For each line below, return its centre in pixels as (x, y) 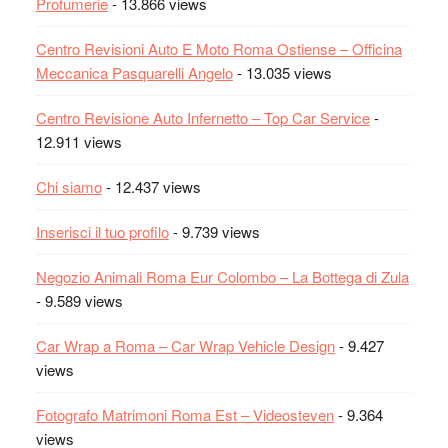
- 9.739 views (214, 231)
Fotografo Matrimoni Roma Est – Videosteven (184, 414)
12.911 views (78, 141)
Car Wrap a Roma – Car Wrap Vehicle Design (185, 345)
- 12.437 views (151, 186)
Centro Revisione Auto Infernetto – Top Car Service (202, 117)
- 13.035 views (282, 72)
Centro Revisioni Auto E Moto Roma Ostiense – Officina (218, 48)
